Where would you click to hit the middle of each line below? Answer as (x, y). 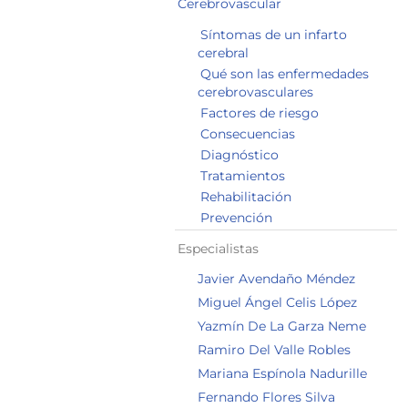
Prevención (236, 218)
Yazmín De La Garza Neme (282, 326)
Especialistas (218, 249)
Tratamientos (243, 176)
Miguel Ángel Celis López (277, 302)
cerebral (223, 53)
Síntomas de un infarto (274, 35)
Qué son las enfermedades (285, 74)
